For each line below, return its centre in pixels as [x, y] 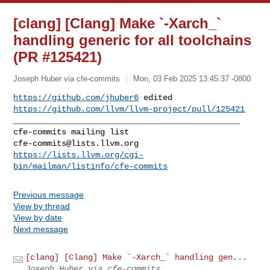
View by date [38, 217]
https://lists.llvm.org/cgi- [79, 155]
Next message [41, 229]
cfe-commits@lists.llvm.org [76, 143]
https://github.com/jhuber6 [76, 97]
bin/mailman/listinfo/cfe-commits [91, 166]
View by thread [42, 206]
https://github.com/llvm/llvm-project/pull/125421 [129, 109]
